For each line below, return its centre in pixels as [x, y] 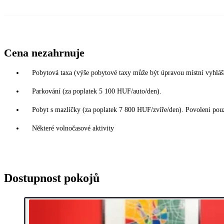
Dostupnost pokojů [52, 178]
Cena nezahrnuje [44, 53]
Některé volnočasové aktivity [73, 128]
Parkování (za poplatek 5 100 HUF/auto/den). [97, 91]
